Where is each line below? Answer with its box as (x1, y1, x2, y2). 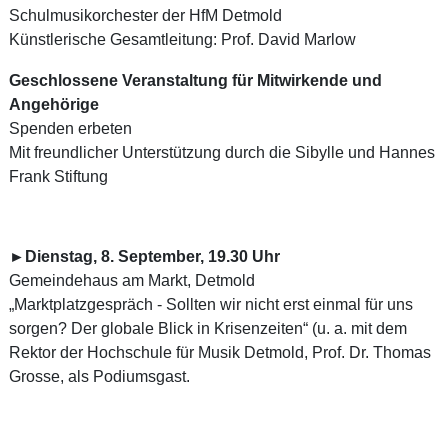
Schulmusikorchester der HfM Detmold (8, 6, 282, 25)
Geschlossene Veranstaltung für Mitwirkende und (8, 70, 382, 89)
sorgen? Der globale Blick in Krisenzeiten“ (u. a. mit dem (8, 318, 407, 337)
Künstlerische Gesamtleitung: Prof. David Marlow (8, 30, 356, 49)
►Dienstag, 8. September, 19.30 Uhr (8, 246, 280, 265)
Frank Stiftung (8, 166, 108, 185)
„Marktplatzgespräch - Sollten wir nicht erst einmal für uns (8, 294, 413, 313)
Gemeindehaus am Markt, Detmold (8, 270, 255, 289)
